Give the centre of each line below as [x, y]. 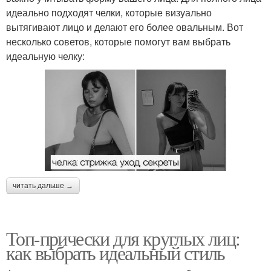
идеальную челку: [45, 56]
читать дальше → [43, 186]
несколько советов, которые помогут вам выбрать [118, 41]
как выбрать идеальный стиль [116, 253]
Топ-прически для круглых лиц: [123, 238]
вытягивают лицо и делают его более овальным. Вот [125, 27]
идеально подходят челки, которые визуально [109, 12]
